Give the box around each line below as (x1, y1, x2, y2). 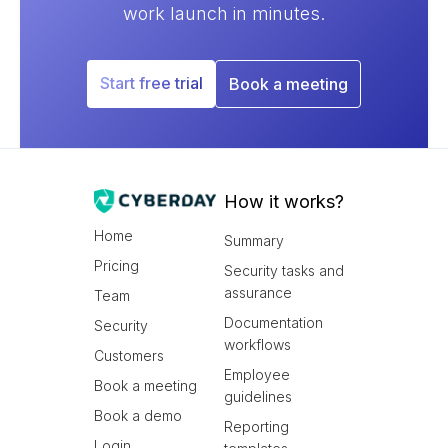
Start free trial (99, 73, 203, 93)
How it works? (224, 191, 344, 212)
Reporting (224, 418, 289, 435)
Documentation (224, 314, 323, 331)
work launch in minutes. (122, 3, 325, 24)
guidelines (224, 388, 292, 405)
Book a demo (94, 406, 182, 424)
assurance (224, 284, 292, 301)
